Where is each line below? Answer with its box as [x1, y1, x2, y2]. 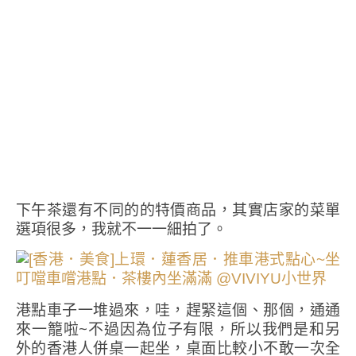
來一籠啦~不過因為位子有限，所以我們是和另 [16, 319, 340, 339]
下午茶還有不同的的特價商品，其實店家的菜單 [16, 199, 340, 220]
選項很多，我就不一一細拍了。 [16, 219, 227, 239]
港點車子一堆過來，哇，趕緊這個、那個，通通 [16, 300, 340, 320]
